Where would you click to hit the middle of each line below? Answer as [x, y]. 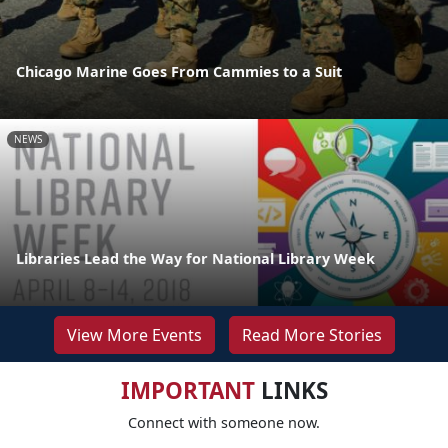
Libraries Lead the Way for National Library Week [195, 258]
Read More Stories [311, 334]
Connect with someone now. [224, 422]
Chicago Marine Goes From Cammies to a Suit [179, 72]
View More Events [134, 334]
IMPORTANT [187, 390]
